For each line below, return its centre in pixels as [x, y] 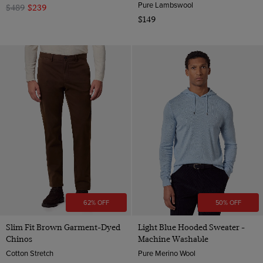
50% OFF [228, 202]
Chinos [19, 239]
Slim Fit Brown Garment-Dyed [63, 227]
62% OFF [97, 202]
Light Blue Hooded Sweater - [191, 227]
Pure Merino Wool [166, 253]
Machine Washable [173, 239]
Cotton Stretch [30, 253]
